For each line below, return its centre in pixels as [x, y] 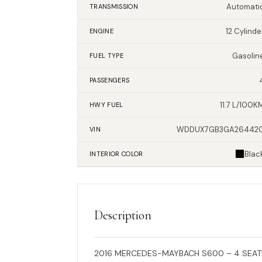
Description [123, 215]
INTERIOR [105, 154]
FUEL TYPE [106, 56]
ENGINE [101, 31]
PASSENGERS [110, 80]
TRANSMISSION [114, 7]
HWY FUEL [106, 105]
